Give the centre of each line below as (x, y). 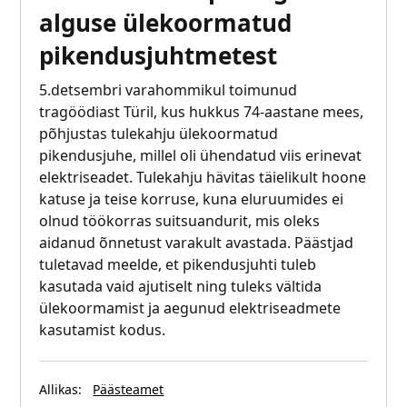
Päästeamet (129, 390)
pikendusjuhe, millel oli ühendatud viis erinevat (201, 156)
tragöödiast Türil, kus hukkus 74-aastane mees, (202, 112)
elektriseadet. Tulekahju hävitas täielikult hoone (203, 178)
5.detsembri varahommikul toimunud (169, 90)
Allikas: (61, 390)
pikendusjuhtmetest (159, 56)
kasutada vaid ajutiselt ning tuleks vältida (181, 287)
